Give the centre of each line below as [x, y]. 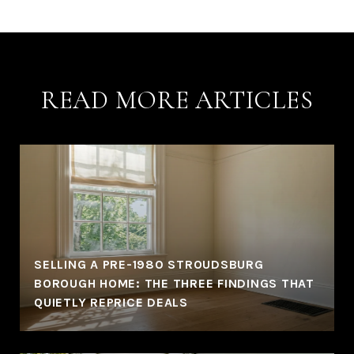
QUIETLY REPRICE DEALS [111, 302]
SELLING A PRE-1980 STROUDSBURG [149, 264]
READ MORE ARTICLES [177, 100]
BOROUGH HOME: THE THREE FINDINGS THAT [174, 283]
